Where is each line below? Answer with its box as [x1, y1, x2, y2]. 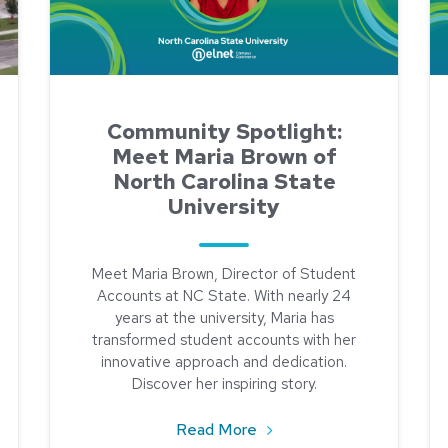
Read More [175, 419, 261, 440]
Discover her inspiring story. [131, 374, 317, 394]
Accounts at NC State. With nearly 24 [97, 286, 351, 306]
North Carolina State [112, 167, 336, 196]
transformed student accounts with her [92, 330, 356, 350]
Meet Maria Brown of [111, 142, 337, 171]
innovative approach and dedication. [101, 352, 347, 372]
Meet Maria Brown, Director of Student [92, 264, 356, 284]
